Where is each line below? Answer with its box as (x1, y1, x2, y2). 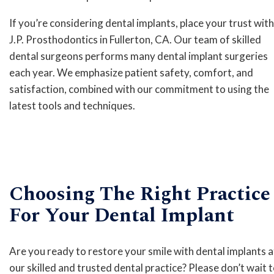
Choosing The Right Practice (9, 179, 270, 210)
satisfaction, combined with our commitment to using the (9, 82, 269, 95)
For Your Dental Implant (9, 201, 234, 231)
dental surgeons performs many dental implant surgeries (9, 49, 268, 62)
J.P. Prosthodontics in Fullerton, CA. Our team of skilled (9, 32, 261, 46)
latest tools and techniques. (9, 98, 135, 112)
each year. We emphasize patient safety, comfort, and (9, 65, 253, 79)
